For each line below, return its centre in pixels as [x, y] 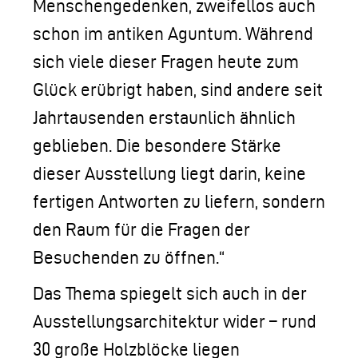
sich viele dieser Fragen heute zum [166, 62]
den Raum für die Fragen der [141, 229]
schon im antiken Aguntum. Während [173, 34]
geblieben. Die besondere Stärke [157, 145]
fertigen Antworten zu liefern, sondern [179, 201]
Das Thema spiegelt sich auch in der [170, 293]
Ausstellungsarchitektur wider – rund [175, 321]
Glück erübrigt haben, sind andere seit [178, 89]
